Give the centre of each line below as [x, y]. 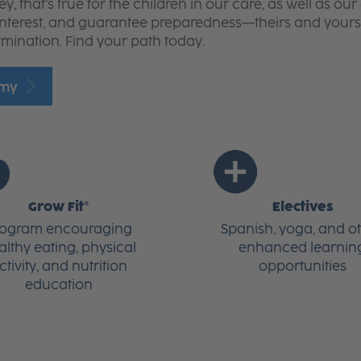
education [58, 285]
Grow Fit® [58, 207]
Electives [302, 207]
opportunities [302, 267]
